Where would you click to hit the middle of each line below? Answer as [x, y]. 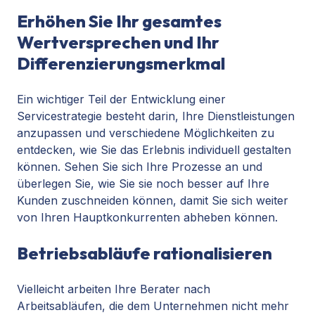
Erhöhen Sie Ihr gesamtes [119, 21]
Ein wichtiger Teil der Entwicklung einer [121, 99]
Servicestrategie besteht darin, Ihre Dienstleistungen [156, 116]
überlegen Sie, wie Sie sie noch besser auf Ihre [143, 184]
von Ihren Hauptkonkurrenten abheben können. [147, 218]
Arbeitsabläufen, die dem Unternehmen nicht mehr [153, 306]
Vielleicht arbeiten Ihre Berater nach [114, 289]
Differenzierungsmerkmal [121, 64]
